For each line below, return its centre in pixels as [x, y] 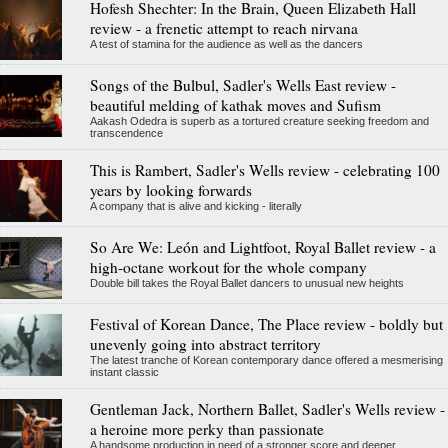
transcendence [126, 132]
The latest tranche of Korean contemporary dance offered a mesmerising [266, 359]
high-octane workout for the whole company [228, 266]
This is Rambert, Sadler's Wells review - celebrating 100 [264, 169]
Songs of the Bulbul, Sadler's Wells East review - [242, 84]
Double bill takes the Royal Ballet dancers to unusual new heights [246, 282]
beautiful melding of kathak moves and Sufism [235, 104]
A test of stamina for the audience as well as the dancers [226, 43]
